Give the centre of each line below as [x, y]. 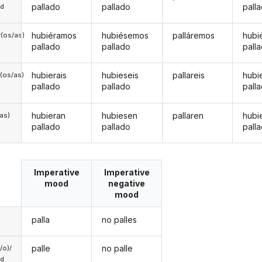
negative [127, 184]
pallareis [188, 75]
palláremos [193, 36]
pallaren [188, 115]
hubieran [48, 115]
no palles [120, 219]
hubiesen [120, 115]
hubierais [49, 75]
